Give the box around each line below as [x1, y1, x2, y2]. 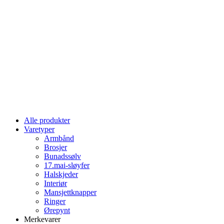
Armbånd [44, 134, 74, 142]
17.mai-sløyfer [44, 161, 89, 169]
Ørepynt [44, 206, 70, 214]
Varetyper [24, 125, 54, 133]
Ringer [44, 197, 65, 205]
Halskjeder [44, 170, 78, 178]
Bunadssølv [44, 152, 81, 160]
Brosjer [44, 143, 67, 151]
